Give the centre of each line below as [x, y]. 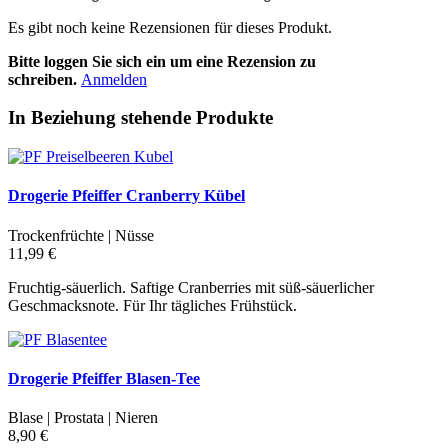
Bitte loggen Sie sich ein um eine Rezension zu [162, 61]
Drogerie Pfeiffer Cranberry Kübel [126, 196]
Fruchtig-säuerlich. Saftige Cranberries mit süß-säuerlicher [191, 287]
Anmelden [114, 79]
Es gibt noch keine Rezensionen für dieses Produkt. [170, 27]
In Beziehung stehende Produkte [140, 118]
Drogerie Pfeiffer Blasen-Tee [104, 378]
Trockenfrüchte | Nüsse [81, 235]
